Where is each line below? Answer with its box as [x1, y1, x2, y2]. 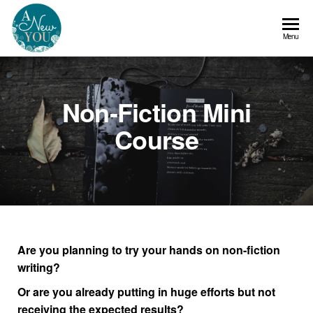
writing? [17, 259, 63, 275]
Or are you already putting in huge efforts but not [17, 283, 275, 300]
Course [115, 120, 198, 157]
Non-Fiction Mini [61, 93, 252, 130]
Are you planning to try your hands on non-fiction [17, 241, 280, 258]
